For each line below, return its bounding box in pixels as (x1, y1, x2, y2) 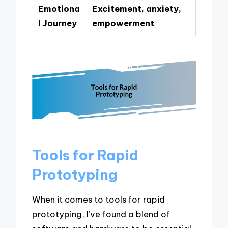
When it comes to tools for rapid (32, 194, 165, 205)
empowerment (92, 18, 154, 29)
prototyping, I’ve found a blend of (32, 209, 170, 220)
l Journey (38, 18, 77, 29)
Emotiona (38, 3, 80, 14)
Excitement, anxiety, (92, 3, 181, 14)
